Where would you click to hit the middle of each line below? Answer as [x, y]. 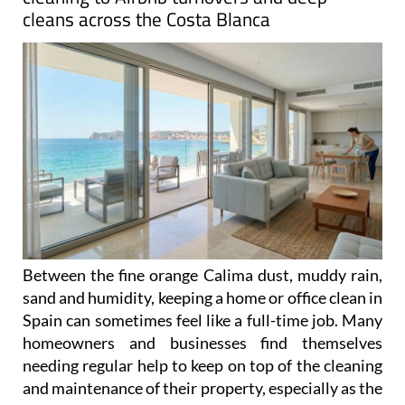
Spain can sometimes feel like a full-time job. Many [202, 320]
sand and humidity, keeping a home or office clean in [202, 298]
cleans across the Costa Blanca [146, 19]
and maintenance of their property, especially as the [202, 388]
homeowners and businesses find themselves [202, 343]
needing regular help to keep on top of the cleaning [202, 366]
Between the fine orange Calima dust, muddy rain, [202, 275]
